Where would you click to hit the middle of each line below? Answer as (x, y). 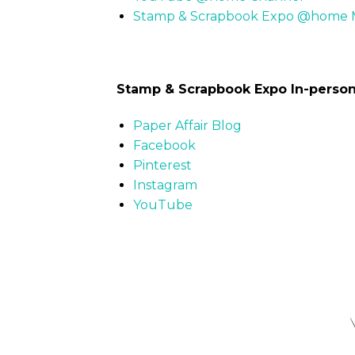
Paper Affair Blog (187, 125)
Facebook (164, 145)
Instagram (165, 185)
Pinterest (162, 165)
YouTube (162, 204)
